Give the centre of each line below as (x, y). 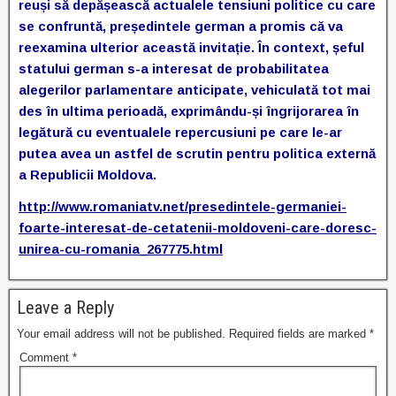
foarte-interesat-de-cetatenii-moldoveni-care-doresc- (198, 228)
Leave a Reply (65, 308)
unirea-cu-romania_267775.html (121, 249)
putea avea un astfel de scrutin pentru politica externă (197, 153)
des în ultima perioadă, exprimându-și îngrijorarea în (189, 111)
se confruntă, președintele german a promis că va (181, 26)
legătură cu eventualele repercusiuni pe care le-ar (180, 132)
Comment (46, 358)
